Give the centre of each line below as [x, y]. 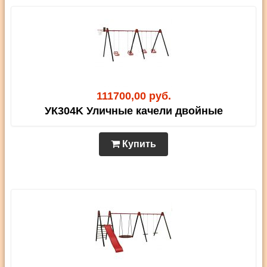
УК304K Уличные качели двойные [133, 111]
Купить [138, 144]
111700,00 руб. [133, 96]
